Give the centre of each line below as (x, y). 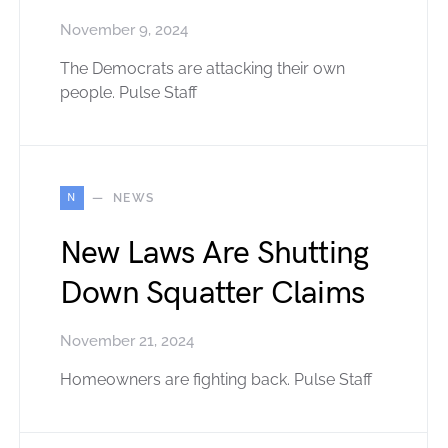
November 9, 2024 (124, 29)
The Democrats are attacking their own (202, 68)
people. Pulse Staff (128, 92)
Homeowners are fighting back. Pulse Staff (216, 379)
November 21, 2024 (127, 340)
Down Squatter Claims (212, 293)
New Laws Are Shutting (214, 253)
